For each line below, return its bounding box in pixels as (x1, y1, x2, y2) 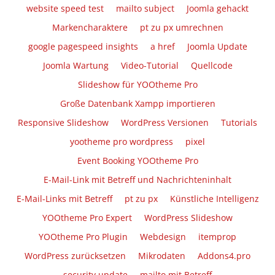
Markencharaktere (52, 21, 128, 34)
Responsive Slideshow (18, 117, 109, 129)
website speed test (26, 2, 104, 15)
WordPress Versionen (121, 117, 209, 129)
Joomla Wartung (42, 60, 109, 72)
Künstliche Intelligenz (169, 193, 259, 205)
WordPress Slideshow (144, 212, 233, 224)
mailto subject (116, 2, 174, 15)
